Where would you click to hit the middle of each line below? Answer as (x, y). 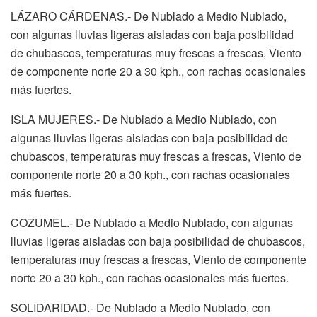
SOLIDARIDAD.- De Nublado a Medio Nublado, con (140, 307)
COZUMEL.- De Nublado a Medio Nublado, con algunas (152, 222)
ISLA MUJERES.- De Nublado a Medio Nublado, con (144, 119)
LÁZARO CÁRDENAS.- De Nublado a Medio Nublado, (149, 16)
